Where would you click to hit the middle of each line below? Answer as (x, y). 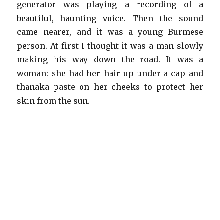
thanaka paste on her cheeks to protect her (110, 87)
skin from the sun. (54, 101)
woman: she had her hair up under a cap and (110, 73)
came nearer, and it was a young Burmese (110, 32)
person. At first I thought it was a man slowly (110, 46)
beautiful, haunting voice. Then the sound (110, 18)
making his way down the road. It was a (110, 60)
